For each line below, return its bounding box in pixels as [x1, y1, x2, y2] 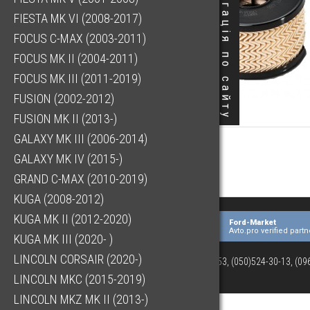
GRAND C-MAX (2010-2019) [14, 172, 147, 187]
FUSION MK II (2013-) [14, 111, 117, 127]
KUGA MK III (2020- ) [14, 232, 113, 247]
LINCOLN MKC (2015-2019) [14, 272, 145, 287]
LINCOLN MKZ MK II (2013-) [14, 292, 148, 307]
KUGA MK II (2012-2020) [14, 212, 131, 227]
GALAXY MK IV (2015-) [14, 152, 122, 167]
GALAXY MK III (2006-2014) [14, 131, 147, 147]
